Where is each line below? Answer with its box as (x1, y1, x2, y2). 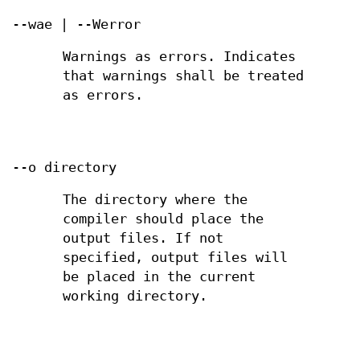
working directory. (63, 288, 208, 304)
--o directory (12, 159, 117, 175)
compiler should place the (63, 211, 264, 227)
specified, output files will (63, 249, 288, 265)
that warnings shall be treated (63, 68, 305, 84)
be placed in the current (63, 268, 256, 284)
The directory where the (63, 191, 248, 207)
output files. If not (63, 230, 224, 246)
